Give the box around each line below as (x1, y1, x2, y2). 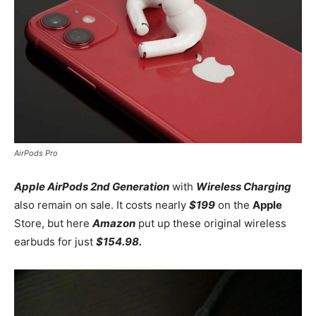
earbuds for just (14, 234, 96, 248)
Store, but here (14, 216, 92, 230)
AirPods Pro (14, 147, 58, 158)
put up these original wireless (138, 216, 286, 230)
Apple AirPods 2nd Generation (14, 179, 169, 193)
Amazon (92, 216, 135, 230)
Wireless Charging (196, 179, 291, 193)
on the (215, 197, 253, 212)
